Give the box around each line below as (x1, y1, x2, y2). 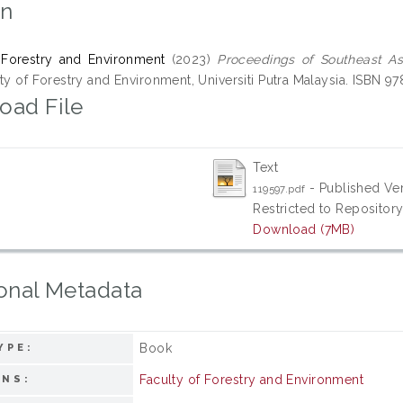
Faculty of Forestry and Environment (139, 372, 364, 387)
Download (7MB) (253, 222, 355, 237)
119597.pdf (253, 183, 306, 195)
